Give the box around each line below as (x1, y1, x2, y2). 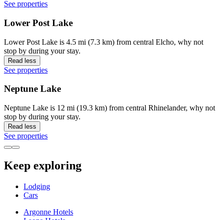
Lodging (24, 182, 50, 191)
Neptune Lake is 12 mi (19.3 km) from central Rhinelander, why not (4, 104, 215, 112)
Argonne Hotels (24, 207, 73, 216)
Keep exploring (4, 159, 82, 172)
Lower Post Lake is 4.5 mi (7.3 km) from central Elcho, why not (4, 37, 203, 46)
